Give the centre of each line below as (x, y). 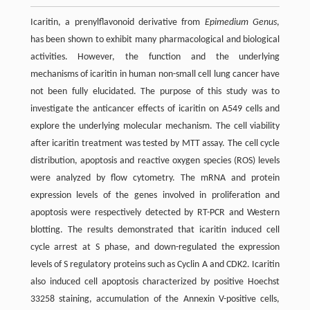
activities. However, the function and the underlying (155, 57)
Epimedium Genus (241, 22)
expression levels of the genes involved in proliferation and (155, 195)
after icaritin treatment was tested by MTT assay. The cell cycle (155, 143)
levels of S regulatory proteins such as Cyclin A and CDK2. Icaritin (155, 264)
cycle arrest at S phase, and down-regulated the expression (155, 247)
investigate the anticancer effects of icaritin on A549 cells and (155, 109)
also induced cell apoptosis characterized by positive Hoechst (155, 282)
